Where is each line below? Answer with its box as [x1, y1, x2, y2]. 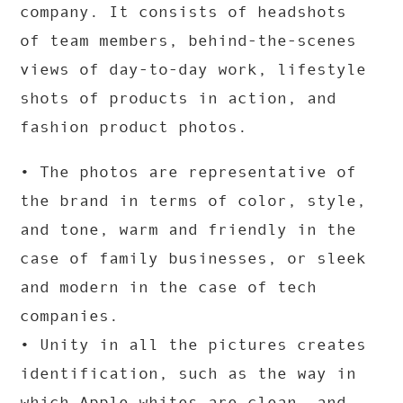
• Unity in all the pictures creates [20, 336, 367, 354]
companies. [20, 307, 120, 326]
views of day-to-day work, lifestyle [20, 60, 367, 79]
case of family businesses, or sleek [20, 249, 367, 268]
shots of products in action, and [20, 89, 337, 108]
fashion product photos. [20, 118, 248, 137]
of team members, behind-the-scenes [20, 31, 357, 50]
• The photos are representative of [20, 163, 357, 182]
